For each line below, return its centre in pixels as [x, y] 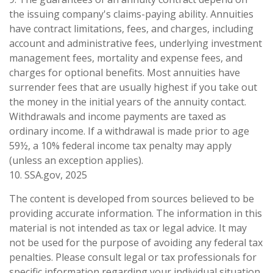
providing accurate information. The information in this [136, 213]
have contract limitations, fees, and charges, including [131, 28]
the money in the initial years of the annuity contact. [128, 101]
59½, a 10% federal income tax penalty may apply [120, 145]
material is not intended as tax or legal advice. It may [128, 228]
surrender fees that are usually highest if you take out [133, 87]
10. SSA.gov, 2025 [48, 175]
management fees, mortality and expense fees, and [126, 58]
